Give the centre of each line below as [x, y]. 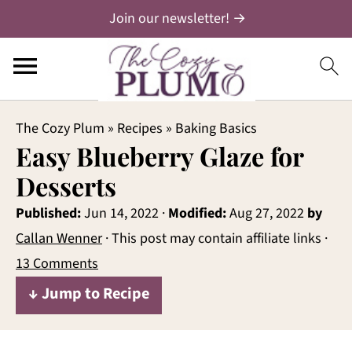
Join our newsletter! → [177, 18]
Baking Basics [216, 128]
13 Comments [57, 264]
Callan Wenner [59, 238]
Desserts [66, 186]
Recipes [140, 128]
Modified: [197, 213]
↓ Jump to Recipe [89, 293]
